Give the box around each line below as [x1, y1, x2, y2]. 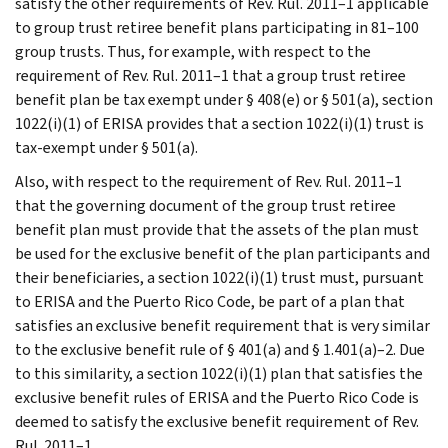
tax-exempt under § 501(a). [15, 136, 198, 158]
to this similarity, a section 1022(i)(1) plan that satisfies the [15, 362, 423, 384]
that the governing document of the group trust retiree [15, 194, 396, 216]
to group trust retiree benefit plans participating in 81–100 [15, 16, 419, 38]
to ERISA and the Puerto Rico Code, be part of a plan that [15, 290, 405, 312]
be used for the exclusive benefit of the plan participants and [15, 242, 430, 264]
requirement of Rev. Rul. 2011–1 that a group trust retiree [15, 64, 406, 86]
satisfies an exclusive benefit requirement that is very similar [15, 314, 430, 336]
